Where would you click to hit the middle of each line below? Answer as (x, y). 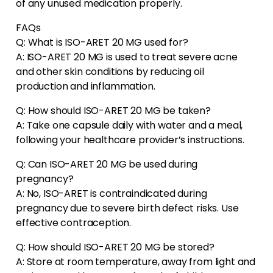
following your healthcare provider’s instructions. (130, 140)
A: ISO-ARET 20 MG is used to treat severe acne (127, 57)
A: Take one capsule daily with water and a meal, (129, 126)
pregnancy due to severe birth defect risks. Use (127, 208)
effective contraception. (74, 223)
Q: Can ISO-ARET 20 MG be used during (107, 165)
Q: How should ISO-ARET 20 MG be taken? (113, 111)
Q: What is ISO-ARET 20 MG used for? (102, 43)
